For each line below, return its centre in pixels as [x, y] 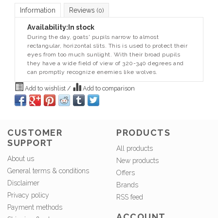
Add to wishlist [45, 88]
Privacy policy [28, 195]
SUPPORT [30, 143]
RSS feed [130, 197]
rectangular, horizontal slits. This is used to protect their [107, 46]
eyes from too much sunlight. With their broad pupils [104, 54]
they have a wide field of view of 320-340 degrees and [106, 63]
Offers [126, 173]
